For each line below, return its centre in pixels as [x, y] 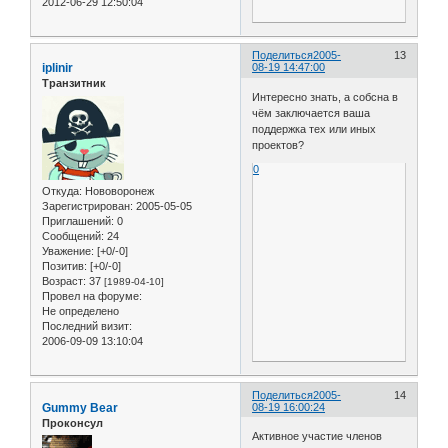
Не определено [80, 310]
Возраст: [64, 280]
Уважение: [68, 250]
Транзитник [74, 83]
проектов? [278, 144]
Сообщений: [73, 235]
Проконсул [72, 422]
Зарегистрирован [86, 205]
